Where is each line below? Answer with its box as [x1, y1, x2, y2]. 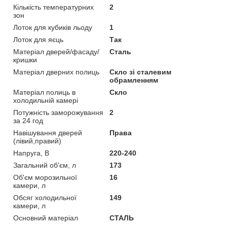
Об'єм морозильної [13, 173, 77, 181]
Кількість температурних [13, 3, 94, 11]
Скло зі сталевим [109, 67, 172, 76]
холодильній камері [13, 96, 78, 104]
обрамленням [109, 75, 159, 84]
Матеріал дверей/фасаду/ [13, 47, 99, 56]
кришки [13, 55, 37, 64]
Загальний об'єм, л [13, 161, 76, 169]
